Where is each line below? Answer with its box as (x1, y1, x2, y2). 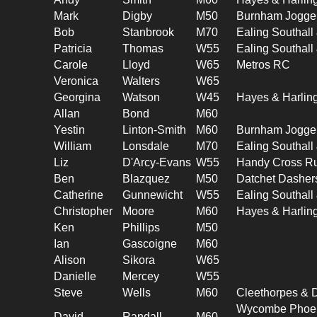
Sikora (122, 253, 156, 266)
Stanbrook (122, 25, 175, 38)
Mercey (122, 270, 160, 282)
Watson (122, 91, 161, 103)
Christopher (54, 204, 113, 217)
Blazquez (122, 172, 171, 185)
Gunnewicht (122, 188, 183, 201)
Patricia (54, 42, 93, 54)
